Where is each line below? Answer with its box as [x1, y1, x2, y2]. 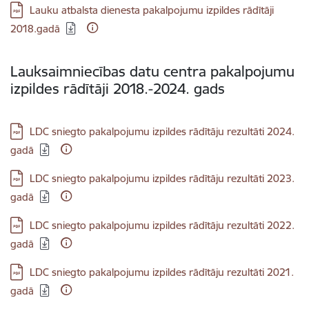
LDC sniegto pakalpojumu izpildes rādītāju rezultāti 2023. [30, 172, 295, 185]
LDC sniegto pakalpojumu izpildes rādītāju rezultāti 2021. [30, 266, 294, 279]
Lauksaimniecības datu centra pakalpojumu [10, 62, 295, 81]
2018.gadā [10, 22, 60, 35]
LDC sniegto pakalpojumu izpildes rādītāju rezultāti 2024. [30, 125, 295, 138]
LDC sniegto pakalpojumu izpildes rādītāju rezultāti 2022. [30, 219, 295, 232]
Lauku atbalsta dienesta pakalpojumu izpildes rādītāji [30, 3, 274, 17]
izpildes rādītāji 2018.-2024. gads [10, 79, 225, 98]
